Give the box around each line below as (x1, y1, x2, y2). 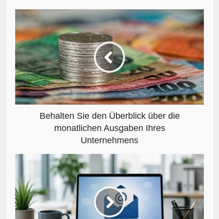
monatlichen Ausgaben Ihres (54, 123, 165, 133)
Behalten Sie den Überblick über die (39, 111, 180, 121)
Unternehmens (81, 135, 138, 146)
